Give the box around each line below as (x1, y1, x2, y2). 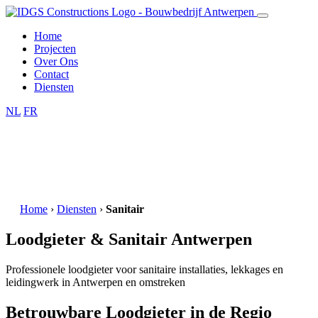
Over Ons (34, 55, 78, 67)
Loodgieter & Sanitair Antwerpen (6, 229, 252, 248)
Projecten (34, 43, 76, 55)
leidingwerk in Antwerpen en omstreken (6, 275, 185, 288)
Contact (34, 68, 69, 80)
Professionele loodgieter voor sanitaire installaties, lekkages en (6, 263, 283, 275)
